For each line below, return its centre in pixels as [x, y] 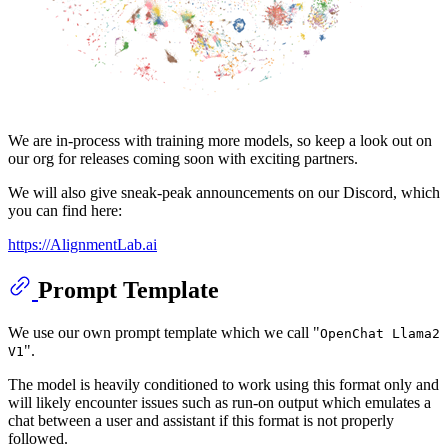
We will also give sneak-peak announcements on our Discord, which [224, 192]
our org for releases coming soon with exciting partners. [183, 158]
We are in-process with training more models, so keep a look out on [220, 140]
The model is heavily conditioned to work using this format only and [223, 384]
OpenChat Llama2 [380, 333]
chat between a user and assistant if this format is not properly [201, 420]
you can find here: [65, 210]
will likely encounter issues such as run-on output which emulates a [219, 402]
